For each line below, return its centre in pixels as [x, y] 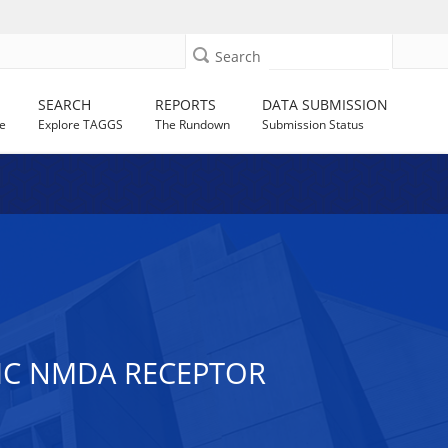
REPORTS [186, 104]
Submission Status [313, 124]
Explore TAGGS [81, 124]
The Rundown [193, 124]
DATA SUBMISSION [325, 104]
